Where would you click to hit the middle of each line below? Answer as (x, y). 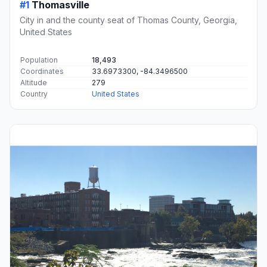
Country (34, 94)
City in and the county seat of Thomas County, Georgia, (128, 20)
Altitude (34, 82)
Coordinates (42, 71)
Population (39, 60)
